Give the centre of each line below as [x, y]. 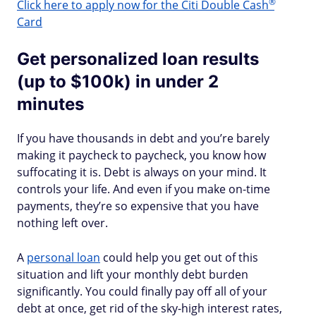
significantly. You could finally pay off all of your [142, 291]
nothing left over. [62, 223]
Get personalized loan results [138, 59]
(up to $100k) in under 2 [118, 81]
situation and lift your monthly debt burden [133, 274]
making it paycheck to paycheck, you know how [141, 155]
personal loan [63, 257]
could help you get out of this [179, 257]
